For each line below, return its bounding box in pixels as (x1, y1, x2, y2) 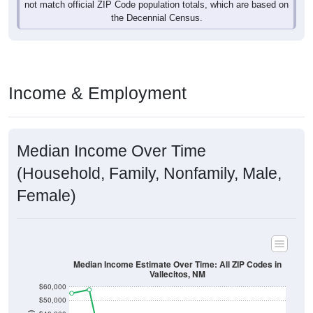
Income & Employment (8, 83, 187, 103)
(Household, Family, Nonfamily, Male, (17, 164, 282, 183)
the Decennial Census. (110, 13, 203, 24)
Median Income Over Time (17, 142, 206, 161)
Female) (17, 187, 76, 205)
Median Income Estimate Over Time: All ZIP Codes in (73, 258, 282, 270)
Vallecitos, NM (150, 268, 205, 281)
